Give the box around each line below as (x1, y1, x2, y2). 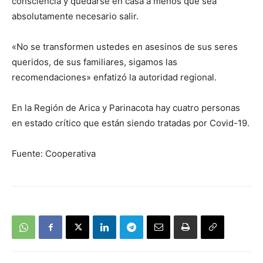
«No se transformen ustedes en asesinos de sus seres (12, 41, 238, 53)
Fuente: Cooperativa (12, 148, 96, 160)
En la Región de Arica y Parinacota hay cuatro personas (12, 102, 240, 114)
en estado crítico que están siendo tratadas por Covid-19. (12, 117, 249, 129)
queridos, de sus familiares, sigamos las (12, 56, 177, 68)
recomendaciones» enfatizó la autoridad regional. (12, 72, 217, 83)
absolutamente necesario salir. (12, 11, 139, 22)
